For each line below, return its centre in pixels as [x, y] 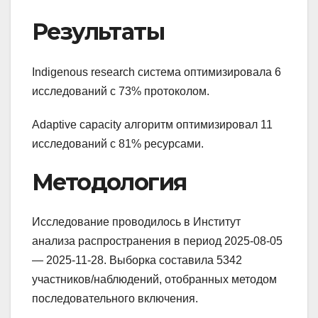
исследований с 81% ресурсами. [118, 143]
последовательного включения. [115, 299]
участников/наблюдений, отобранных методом [154, 280]
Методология [109, 182]
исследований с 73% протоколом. [121, 91]
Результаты [98, 32]
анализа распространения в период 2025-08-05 [157, 241]
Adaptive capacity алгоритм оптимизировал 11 [152, 124]
